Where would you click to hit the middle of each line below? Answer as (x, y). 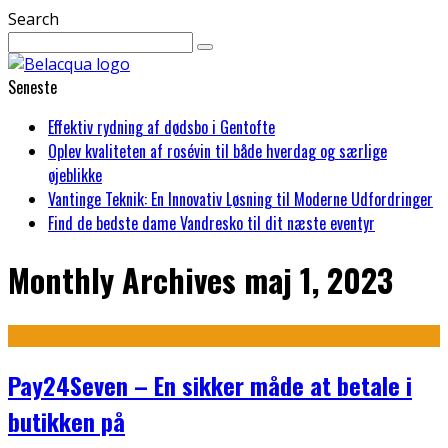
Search (33, 19)
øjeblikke (75, 175)
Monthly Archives (126, 280)
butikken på (66, 420)
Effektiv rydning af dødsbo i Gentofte (161, 127)
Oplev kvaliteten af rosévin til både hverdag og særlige (217, 151)
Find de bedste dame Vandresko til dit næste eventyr (211, 223)
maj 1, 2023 (318, 280)
